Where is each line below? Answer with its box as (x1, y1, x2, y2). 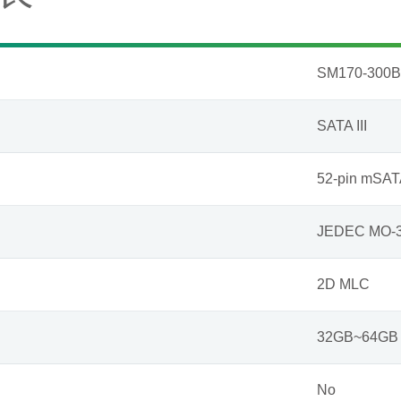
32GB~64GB (317, 329, 398, 345)
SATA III (317, 118, 367, 133)
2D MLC (317, 277, 370, 292)
